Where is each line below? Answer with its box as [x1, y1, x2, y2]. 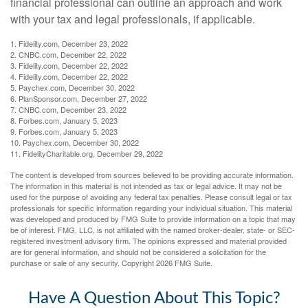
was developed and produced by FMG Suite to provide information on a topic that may [10, 212, 296, 224]
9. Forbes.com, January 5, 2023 [10, 125, 118, 137]
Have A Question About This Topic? [27, 289, 280, 307]
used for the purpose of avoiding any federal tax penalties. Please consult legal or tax [10, 190, 292, 202]
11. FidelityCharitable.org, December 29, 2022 [10, 147, 163, 159]
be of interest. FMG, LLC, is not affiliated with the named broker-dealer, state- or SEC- [10, 223, 295, 235]
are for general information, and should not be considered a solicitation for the [10, 245, 266, 257]
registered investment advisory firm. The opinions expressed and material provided [10, 234, 287, 246]
